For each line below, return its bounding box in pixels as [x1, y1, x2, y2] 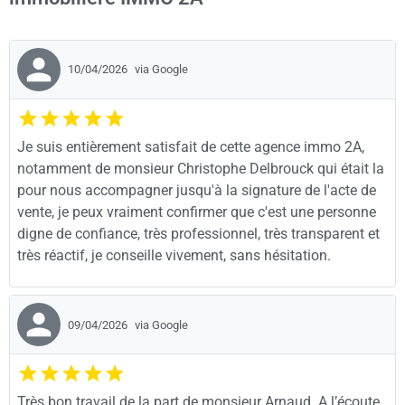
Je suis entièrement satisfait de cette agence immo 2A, [17, 137, 364, 155]
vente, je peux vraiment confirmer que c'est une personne [17, 202, 376, 221]
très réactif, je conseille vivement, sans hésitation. [17, 246, 331, 264]
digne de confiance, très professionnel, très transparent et [17, 224, 380, 242]
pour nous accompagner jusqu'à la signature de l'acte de [17, 181, 376, 199]
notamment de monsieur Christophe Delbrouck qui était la [17, 159, 384, 177]
